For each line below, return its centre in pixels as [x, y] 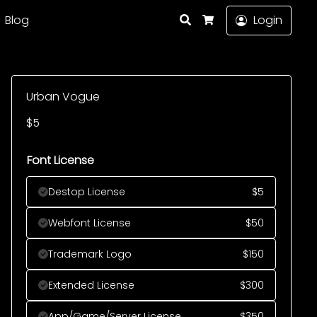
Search [210, 19]
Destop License [87, 192]
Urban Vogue [63, 97]
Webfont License [90, 223]
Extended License [91, 285]
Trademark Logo [90, 254]
